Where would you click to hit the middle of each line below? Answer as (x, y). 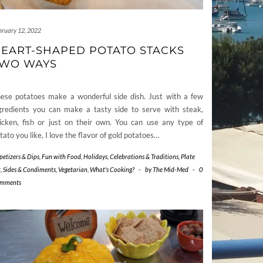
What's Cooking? (112, 169)
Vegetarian (73, 169)
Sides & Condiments (29, 169)
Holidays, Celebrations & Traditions (131, 156)
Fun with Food (61, 156)
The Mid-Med (171, 169)
